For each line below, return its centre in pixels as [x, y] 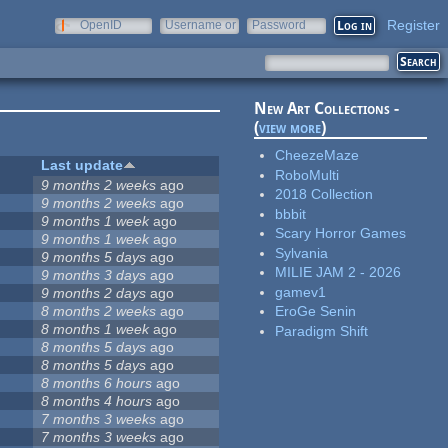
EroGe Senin [316, 311]
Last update [82, 165]
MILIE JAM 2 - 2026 [338, 272]
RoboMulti [307, 174]
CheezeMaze [317, 155]
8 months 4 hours [97, 401]
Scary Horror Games [341, 233]
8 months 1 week [95, 329]
